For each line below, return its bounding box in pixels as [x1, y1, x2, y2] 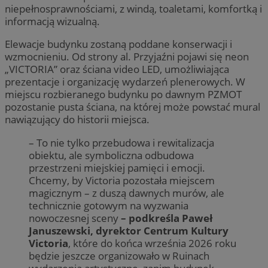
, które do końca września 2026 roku [68, 236, 236, 250]
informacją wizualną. [5, 14, 100, 29]
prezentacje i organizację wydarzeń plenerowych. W [5, 75, 245, 89]
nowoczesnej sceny [29, 211, 121, 225]
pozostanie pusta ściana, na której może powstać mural [5, 100, 260, 114]
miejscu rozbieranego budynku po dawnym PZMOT [5, 87, 242, 102]
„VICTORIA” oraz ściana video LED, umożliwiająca [5, 62, 229, 77]
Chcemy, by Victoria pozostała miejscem [29, 173, 215, 187]
